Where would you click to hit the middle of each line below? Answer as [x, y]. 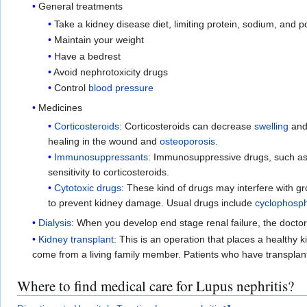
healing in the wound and [103, 141]
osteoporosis [187, 141]
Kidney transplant [76, 239]
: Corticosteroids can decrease [186, 126]
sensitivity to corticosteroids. [108, 172]
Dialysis [55, 223]
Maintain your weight [99, 40]
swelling [271, 126]
